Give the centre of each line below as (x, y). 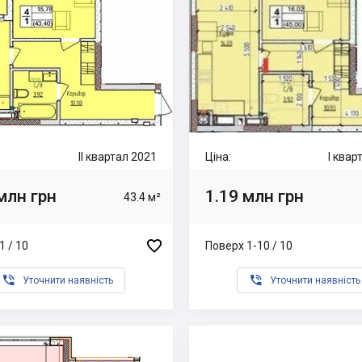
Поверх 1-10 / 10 (249, 245)
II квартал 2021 (118, 157)
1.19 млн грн (255, 196)
